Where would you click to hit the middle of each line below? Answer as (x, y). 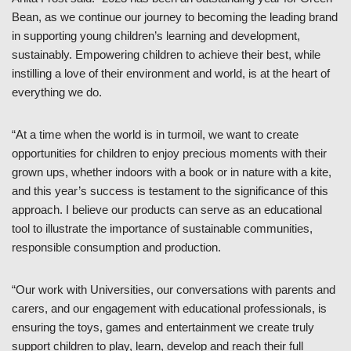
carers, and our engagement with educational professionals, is (169, 308)
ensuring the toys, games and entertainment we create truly (163, 327)
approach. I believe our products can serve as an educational (167, 209)
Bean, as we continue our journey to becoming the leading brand (175, 16)
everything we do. (57, 92)
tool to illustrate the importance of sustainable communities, (162, 228)
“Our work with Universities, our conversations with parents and (174, 289)
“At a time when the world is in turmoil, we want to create (155, 134)
